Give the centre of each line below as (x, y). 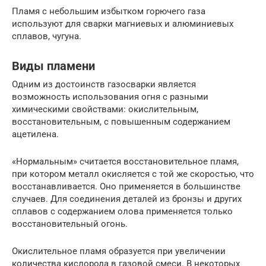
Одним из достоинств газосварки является (104, 84)
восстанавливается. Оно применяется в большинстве (126, 186)
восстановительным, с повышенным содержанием (121, 121)
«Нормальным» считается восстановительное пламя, (125, 161)
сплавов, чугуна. (47, 36)
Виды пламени (53, 66)
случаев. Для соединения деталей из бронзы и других (127, 199)
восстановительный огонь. (70, 224)
